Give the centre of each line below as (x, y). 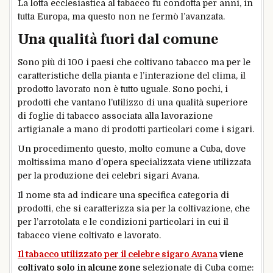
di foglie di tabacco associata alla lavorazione (115, 115)
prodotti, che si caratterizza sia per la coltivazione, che (134, 208)
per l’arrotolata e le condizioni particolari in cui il (123, 222)
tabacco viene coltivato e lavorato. (89, 235)
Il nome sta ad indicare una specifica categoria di (123, 195)
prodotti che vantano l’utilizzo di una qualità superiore (133, 102)
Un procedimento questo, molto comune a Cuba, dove (132, 148)
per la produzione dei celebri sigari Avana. (108, 175)
